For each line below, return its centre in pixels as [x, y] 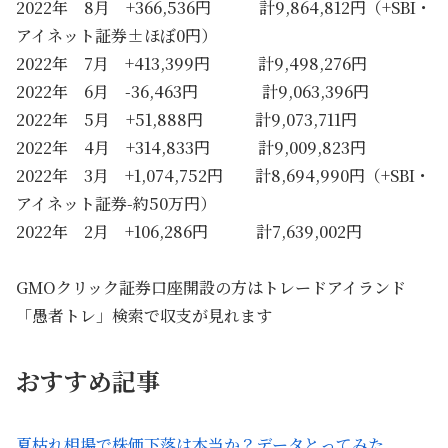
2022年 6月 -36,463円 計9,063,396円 [192, 92]
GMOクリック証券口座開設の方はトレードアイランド [211, 288]
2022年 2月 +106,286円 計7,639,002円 [189, 232]
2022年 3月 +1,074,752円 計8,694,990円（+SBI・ [223, 176]
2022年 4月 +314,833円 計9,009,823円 [191, 148]
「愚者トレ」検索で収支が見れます [144, 316]
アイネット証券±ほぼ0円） [116, 36]
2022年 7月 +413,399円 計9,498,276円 [191, 64]
